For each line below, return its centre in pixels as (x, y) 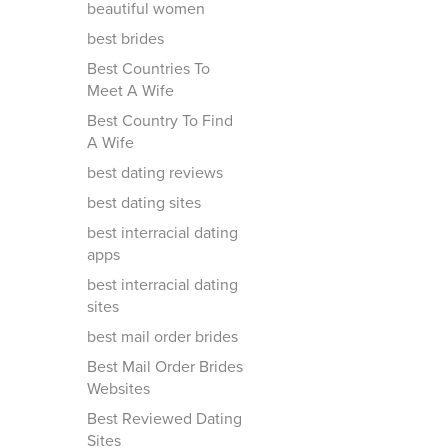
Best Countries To (148, 69)
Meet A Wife (130, 91)
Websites (118, 389)
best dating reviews (155, 173)
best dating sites (144, 203)
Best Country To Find (160, 121)
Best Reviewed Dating (164, 419)
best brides (125, 39)
